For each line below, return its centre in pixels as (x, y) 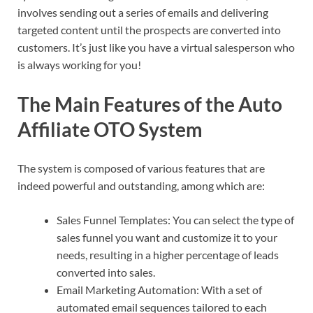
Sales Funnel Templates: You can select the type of (175, 219)
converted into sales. (106, 272)
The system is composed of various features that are (141, 168)
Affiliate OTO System (110, 129)
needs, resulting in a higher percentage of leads (168, 254)
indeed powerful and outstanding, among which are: (141, 185)
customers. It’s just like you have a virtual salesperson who (156, 48)
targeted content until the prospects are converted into (149, 30)
